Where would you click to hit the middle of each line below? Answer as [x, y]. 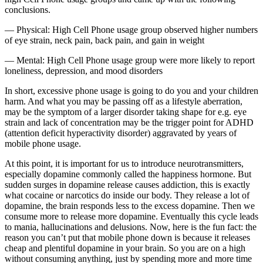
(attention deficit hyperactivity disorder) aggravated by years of [121, 133]
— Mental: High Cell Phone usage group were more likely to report [130, 60]
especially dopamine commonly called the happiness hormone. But [128, 174]
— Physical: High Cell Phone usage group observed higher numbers [131, 30]
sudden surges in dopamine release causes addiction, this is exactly [127, 185]
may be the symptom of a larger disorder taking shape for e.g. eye [126, 112]
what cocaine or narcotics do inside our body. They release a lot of [127, 195]
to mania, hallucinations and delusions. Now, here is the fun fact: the [131, 227]
